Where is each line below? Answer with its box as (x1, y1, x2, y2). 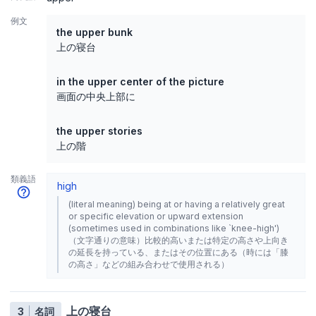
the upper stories (56, 125, 142, 138)
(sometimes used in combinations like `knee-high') (68, 223, 279, 234)
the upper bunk (56, 26, 133, 39)
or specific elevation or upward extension (68, 211, 243, 222)
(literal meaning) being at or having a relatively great (68, 199, 285, 210)
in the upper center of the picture (56, 75, 224, 88)
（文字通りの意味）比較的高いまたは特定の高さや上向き (68, 235, 288, 246)
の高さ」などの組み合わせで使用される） (68, 259, 229, 270)
